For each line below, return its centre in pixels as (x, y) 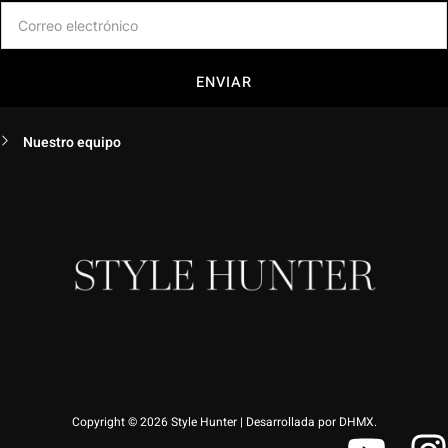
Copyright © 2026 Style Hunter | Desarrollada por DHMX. (224, 422)
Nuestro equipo (71, 143)
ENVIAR (224, 82)
